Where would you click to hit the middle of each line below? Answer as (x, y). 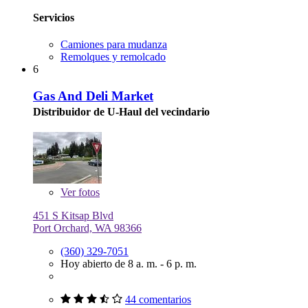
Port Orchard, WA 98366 (87, 228)
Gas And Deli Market (93, 96)
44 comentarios (158, 299)
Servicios (54, 17)
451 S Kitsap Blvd (73, 215)
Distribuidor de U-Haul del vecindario (121, 111)
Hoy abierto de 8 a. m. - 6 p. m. (129, 263)
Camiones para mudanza (114, 45)
